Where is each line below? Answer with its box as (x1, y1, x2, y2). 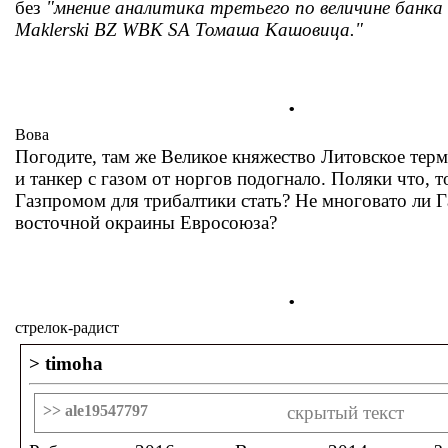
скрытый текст (287, 402, 404, 423)
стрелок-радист (15, 319, 119, 336)
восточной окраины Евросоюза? (15, 212, 277, 233)
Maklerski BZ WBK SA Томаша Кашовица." (15, 19, 363, 40)
